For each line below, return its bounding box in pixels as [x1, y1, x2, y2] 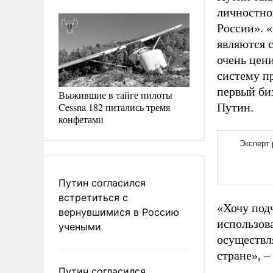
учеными [58, 220, 101, 233]
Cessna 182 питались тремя [58, 100, 170, 113]
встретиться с [58, 191, 128, 204]
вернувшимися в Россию [58, 205, 179, 218]
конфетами [58, 112, 104, 126]
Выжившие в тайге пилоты [58, 88, 172, 101]
